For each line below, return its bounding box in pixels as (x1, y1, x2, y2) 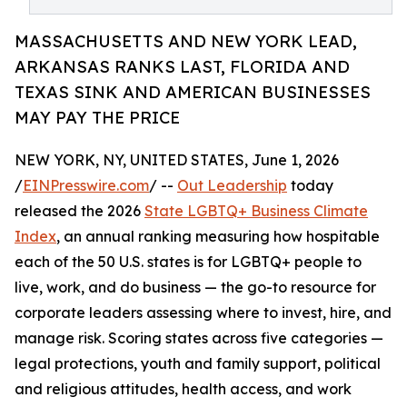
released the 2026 (15, 202, 144, 221)
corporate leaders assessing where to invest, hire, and (15, 303, 392, 323)
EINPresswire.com (23, 176, 149, 195)
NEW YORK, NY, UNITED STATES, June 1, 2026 (15, 151, 339, 170)
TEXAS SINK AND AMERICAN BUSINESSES (15, 82, 371, 103)
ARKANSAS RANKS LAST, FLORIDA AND (15, 56, 350, 77)
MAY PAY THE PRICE (15, 107, 180, 128)
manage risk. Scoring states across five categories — (15, 329, 383, 348)
